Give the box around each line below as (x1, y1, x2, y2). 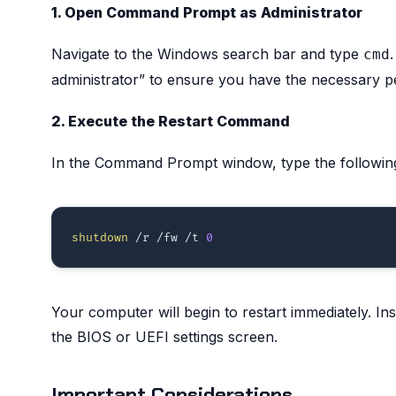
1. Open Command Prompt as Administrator (51, 3, 362, 21)
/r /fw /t (127, 230, 206, 245)
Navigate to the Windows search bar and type (51, 44, 363, 63)
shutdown (71, 230, 128, 245)
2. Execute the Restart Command (51, 112, 290, 131)
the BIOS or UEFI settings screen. (51, 327, 278, 346)
